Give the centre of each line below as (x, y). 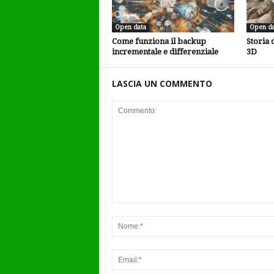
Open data (130, 27)
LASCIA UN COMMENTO (162, 83)
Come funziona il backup (159, 41)
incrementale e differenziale (165, 52)
